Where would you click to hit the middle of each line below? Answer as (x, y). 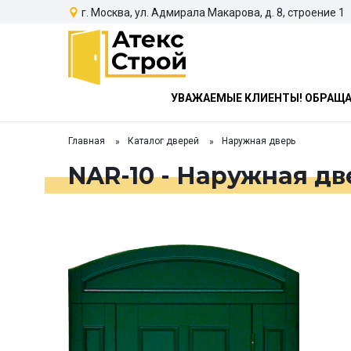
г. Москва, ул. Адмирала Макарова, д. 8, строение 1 (213, 12)
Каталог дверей (163, 141)
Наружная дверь (259, 141)
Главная (87, 141)
